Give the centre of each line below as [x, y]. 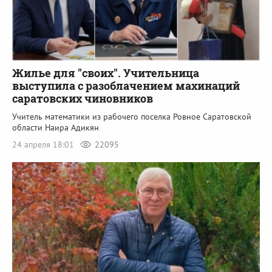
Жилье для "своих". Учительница [106, 73]
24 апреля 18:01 [44, 145]
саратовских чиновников [83, 99]
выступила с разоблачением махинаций [126, 86]
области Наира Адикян [56, 128]
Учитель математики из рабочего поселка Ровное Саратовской [132, 117]
